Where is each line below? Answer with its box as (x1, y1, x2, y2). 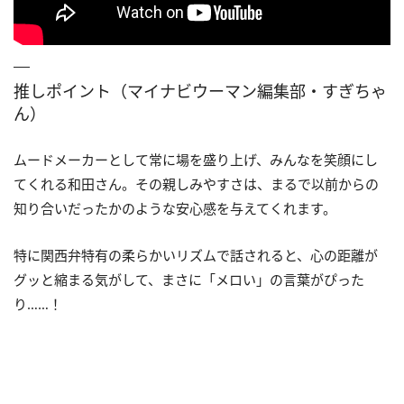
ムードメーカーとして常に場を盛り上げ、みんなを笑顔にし (14, 150, 378, 169)
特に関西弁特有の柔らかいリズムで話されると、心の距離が (14, 245, 378, 264)
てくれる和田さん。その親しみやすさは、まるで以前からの (14, 174, 379, 193)
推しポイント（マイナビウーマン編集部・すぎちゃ (14, 79, 387, 102)
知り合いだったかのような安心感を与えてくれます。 (14, 198, 336, 217)
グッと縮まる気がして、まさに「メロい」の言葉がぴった (14, 270, 364, 289)
